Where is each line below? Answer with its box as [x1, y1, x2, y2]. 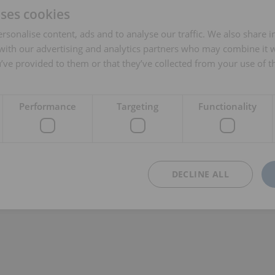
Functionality [198, 99, 257, 112]
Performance [19, 99, 77, 112]
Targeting [117, 99, 158, 112]
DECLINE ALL [171, 168, 229, 180]
